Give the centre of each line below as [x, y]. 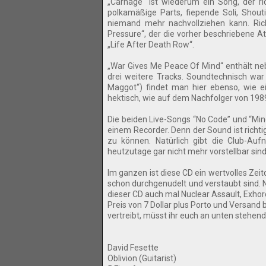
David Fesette [133, 248]
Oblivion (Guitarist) [142, 258]
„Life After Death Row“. [151, 45]
